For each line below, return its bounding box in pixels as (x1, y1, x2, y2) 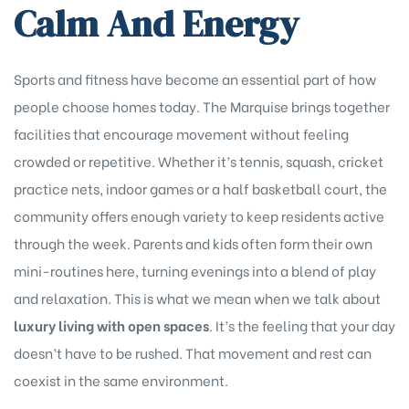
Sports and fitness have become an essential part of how (14, 68, 376, 89)
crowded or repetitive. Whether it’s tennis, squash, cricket (14, 151, 383, 172)
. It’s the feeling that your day (209, 315, 395, 336)
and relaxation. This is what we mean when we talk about (14, 288, 381, 309)
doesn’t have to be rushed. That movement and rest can (14, 342, 372, 363)
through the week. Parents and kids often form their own (14, 233, 372, 254)
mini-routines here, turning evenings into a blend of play (14, 260, 376, 281)
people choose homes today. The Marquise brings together (14, 96, 390, 117)
